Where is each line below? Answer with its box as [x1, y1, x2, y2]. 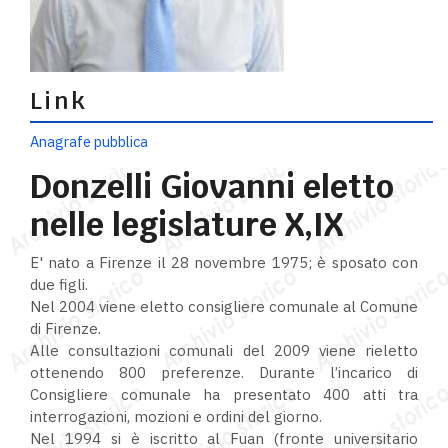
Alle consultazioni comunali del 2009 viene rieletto [30, 341, 418, 361]
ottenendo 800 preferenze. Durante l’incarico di [30, 363, 418, 383]
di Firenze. [30, 319, 101, 339]
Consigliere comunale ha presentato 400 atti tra [30, 385, 418, 405]
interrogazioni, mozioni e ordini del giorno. [30, 407, 322, 427]
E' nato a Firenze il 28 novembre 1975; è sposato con [30, 253, 418, 273]
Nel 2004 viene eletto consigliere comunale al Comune [30, 297, 418, 317]
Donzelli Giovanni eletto [30, 166, 394, 208]
